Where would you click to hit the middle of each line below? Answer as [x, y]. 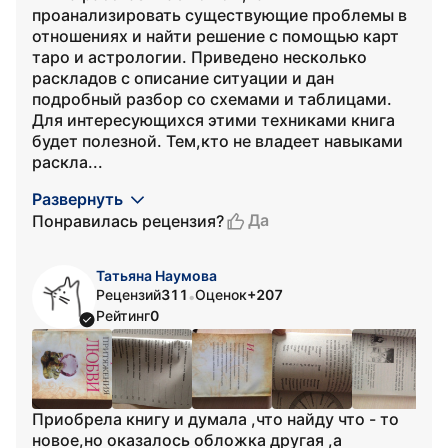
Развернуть [77, 199]
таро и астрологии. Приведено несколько [199, 57]
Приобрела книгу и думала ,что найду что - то [215, 419]
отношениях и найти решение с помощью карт [215, 36]
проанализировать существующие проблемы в [219, 15]
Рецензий [128, 294]
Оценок [221, 294]
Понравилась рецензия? [128, 220]
